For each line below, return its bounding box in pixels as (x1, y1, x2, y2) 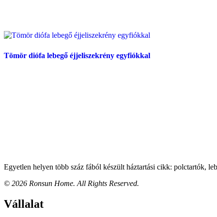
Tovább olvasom (19, 98, 70, 107)
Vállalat (4, 198, 44, 211)
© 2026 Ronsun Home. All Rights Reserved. (4, 179, 139, 188)
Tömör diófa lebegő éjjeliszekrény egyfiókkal (4, 51, 150, 60)
